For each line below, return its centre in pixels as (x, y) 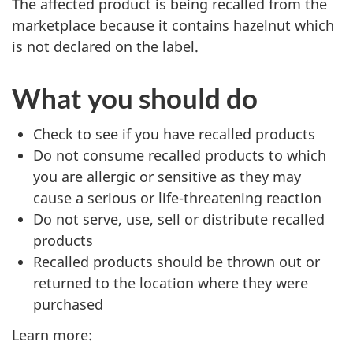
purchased (68, 305)
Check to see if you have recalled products (174, 134)
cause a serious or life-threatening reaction (177, 198)
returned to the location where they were (171, 283)
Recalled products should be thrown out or (176, 262)
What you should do (135, 97)
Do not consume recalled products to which (180, 156)
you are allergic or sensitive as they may (167, 177)
